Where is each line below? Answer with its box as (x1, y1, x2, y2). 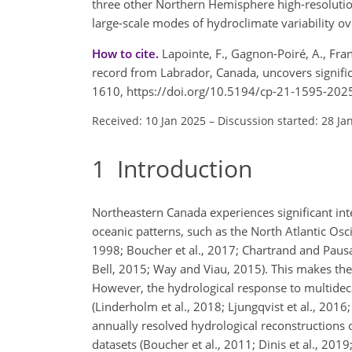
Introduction (105, 152, 252, 185)
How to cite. (92, 45, 162, 61)
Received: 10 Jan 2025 (92, 112, 206, 128)
